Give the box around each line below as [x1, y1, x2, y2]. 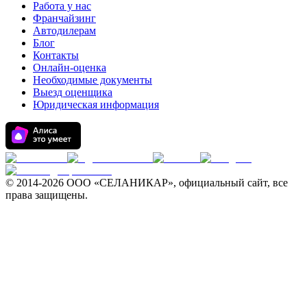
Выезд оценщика [33, 86, 112, 98]
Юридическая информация [33, 98, 159, 110]
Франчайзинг [33, 12, 96, 24]
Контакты [33, 49, 79, 61]
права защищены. [5, 188, 88, 201]
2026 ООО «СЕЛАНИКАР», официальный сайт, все [42, 176, 288, 188]
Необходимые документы [33, 73, 152, 86]
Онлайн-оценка [33, 61, 106, 73]
